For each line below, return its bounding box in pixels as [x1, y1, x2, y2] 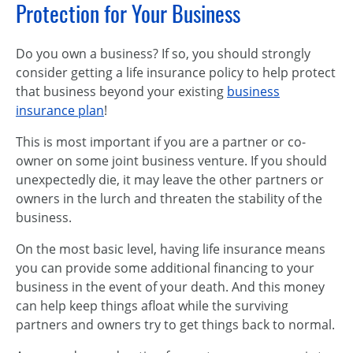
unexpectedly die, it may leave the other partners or [16, 171, 324, 188]
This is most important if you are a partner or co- [16, 133, 306, 150]
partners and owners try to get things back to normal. [16, 316, 335, 333]
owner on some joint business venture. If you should [16, 152, 327, 169]
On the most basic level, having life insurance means [16, 240, 325, 258]
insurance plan [16, 102, 104, 119]
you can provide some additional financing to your [16, 259, 314, 277]
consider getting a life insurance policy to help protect [16, 64, 336, 81]
